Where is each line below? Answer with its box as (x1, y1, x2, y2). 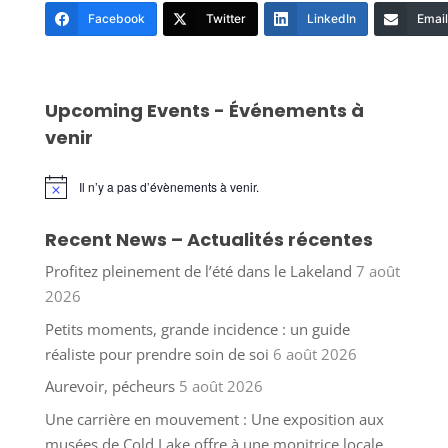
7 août (355, 261, 400, 282)
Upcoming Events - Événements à (44, 98, 364, 124)
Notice (43, 184, 79, 202)
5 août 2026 (178, 376, 263, 397)
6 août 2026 (272, 343, 357, 364)
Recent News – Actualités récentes (44, 227, 373, 253)
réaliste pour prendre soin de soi (44, 343, 269, 364)
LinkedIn (306, 11, 356, 27)
